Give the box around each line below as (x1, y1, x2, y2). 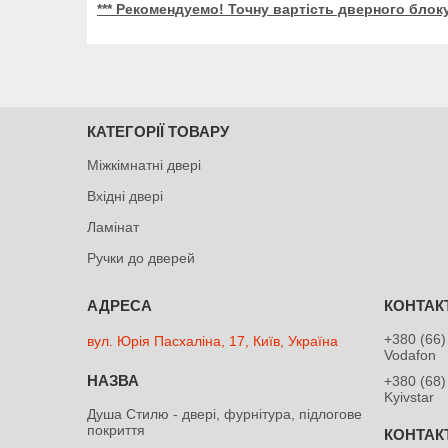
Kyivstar (384, 388, 435, 405)
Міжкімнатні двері (87, 156, 202, 173)
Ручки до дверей (87, 249, 196, 266)
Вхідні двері (87, 187, 164, 204)
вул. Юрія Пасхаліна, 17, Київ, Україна (87, 332, 339, 349)
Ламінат (87, 218, 140, 235)
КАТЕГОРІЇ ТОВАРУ (87, 122, 230, 140)
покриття (87, 421, 146, 438)
